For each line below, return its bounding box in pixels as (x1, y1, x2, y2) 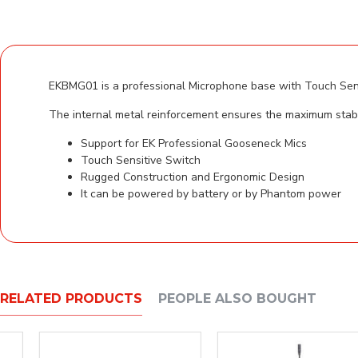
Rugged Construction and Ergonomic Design (81, 169, 304, 185)
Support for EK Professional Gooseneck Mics (81, 135, 307, 151)
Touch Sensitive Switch (81, 152, 201, 168)
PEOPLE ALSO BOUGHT (158, 291, 316, 307)
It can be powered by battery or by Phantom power (81, 185, 341, 201)
